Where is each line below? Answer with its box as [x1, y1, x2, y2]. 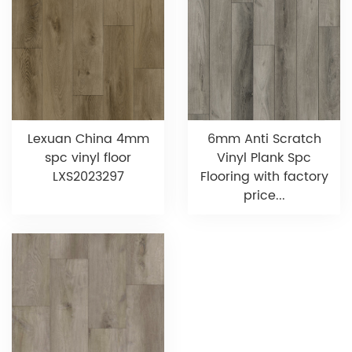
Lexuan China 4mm [27, 129, 149, 150]
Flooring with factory [200, 167, 328, 188]
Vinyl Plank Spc [217, 148, 311, 169]
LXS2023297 [52, 167, 124, 188]
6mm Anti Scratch [207, 129, 321, 150]
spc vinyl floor [45, 148, 131, 169]
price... [243, 185, 285, 207]
